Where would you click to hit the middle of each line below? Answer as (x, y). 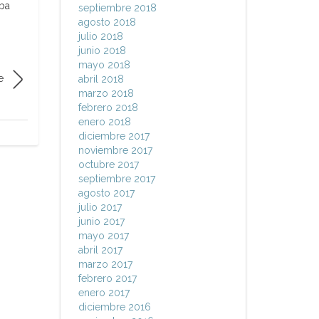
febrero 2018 (108, 108)
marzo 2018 (106, 93)
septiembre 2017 (116, 179)
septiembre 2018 (117, 8)
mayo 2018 (104, 65)
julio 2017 (100, 207)
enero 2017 (104, 293)
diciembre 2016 (114, 307)
